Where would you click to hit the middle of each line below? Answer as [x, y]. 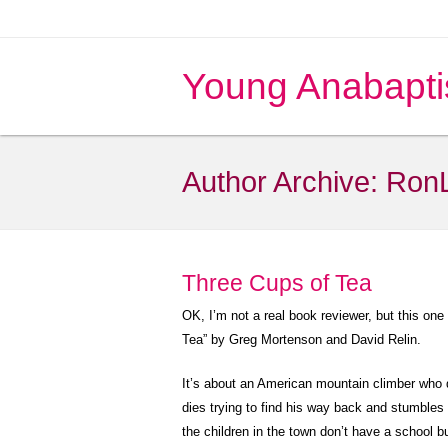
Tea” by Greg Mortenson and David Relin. [301, 339]
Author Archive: [284, 182]
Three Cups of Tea [277, 283]
